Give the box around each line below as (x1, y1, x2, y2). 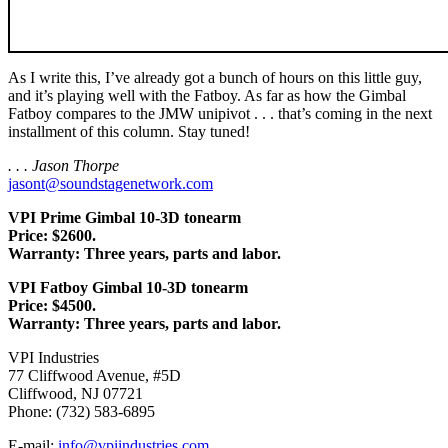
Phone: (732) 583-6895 (8, 402, 155, 420)
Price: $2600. (8, 226, 96, 244)
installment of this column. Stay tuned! (8, 122, 250, 140)
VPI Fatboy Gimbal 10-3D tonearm (8, 278, 248, 296)
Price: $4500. (8, 296, 96, 314)
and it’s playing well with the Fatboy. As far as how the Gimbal (8, 86, 406, 104)
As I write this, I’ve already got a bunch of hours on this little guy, (8, 68, 422, 86)
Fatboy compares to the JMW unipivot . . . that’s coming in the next (8, 104, 432, 122)
